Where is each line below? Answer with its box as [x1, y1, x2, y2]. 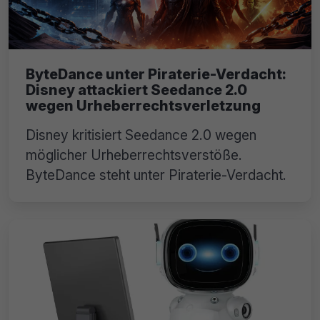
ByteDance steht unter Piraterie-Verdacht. [26, 166, 286, 184]
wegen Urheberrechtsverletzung [26, 97, 261, 115]
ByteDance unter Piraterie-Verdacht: [26, 66, 286, 84]
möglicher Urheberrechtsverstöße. [26, 146, 242, 164]
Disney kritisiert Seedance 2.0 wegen [26, 126, 256, 144]
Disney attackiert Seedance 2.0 [26, 81, 247, 99]
